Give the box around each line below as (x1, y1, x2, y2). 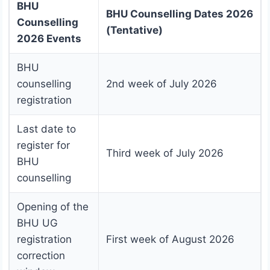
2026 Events (17, 33, 81, 45)
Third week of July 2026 (106, 147, 224, 160)
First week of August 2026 (106, 233, 234, 246)
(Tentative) (106, 24, 163, 37)
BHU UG (17, 217, 58, 230)
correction (17, 250, 65, 262)
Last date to (17, 123, 76, 136)
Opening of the (17, 201, 89, 213)
